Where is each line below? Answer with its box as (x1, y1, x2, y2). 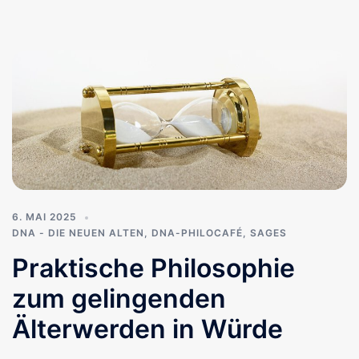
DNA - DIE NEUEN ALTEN (12, 227, 144, 240)
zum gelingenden (12, 283, 226, 315)
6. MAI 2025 (12, 211, 77, 224)
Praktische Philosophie (12, 252, 295, 284)
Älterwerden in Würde (12, 313, 283, 345)
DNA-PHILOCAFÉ (151, 227, 243, 240)
